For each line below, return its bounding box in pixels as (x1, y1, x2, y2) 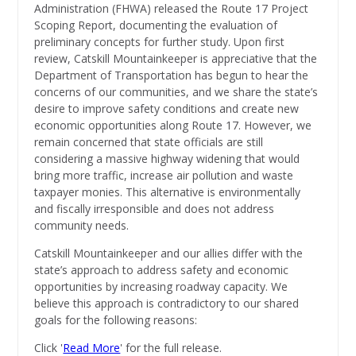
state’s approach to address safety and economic (34, 262, 289, 278)
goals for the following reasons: (34, 312, 198, 328)
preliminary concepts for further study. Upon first (34, 34, 285, 50)
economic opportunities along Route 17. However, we (34, 118, 312, 133)
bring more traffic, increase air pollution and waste (34, 168, 294, 184)
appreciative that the (211, 51, 318, 67)
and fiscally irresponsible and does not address (34, 201, 275, 217)
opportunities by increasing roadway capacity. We (34, 279, 288, 295)
